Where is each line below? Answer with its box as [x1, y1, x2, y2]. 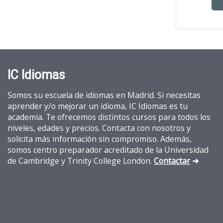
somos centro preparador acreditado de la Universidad [7, 144, 209, 155]
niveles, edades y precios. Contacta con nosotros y [7, 122, 191, 133]
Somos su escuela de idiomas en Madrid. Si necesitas [7, 89, 201, 101]
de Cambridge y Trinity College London [7, 155, 150, 166]
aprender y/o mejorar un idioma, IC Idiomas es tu [7, 100, 188, 111]
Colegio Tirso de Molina [45, 12, 165, 27]
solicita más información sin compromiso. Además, [7, 133, 192, 144]
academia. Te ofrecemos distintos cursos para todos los [7, 111, 211, 122]
